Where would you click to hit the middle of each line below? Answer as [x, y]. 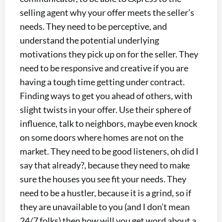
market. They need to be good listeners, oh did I [109, 151]
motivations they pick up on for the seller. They [109, 54]
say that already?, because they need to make [105, 165]
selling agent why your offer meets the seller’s [107, 12]
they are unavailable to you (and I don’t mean [105, 206]
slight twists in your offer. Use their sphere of [106, 109]
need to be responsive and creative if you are [104, 68]
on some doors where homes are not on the [102, 137]
